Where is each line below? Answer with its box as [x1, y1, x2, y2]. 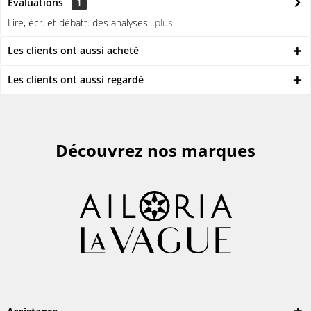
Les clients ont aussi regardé [8, 73, 144, 86]
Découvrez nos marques [56, 139, 255, 162]
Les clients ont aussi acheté [8, 44, 139, 57]
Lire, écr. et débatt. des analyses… [8, 16, 155, 29]
